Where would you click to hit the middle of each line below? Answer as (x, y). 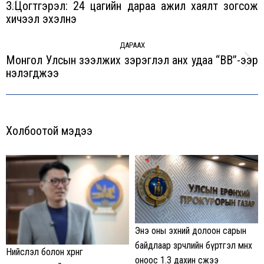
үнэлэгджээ (32, 73)
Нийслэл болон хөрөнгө (44, 252)
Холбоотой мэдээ (49, 131)
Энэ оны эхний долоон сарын (191, 231)
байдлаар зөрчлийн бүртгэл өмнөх (194, 246)
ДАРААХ (132, 45)
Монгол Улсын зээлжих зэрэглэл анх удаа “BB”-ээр (132, 60)
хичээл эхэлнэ (41, 19)
